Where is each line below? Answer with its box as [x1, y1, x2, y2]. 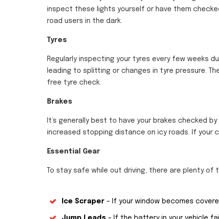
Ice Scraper [62, 198, 107, 205]
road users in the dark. [47, 18, 122, 25]
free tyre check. [47, 79, 101, 87]
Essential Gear [47, 148, 100, 155]
